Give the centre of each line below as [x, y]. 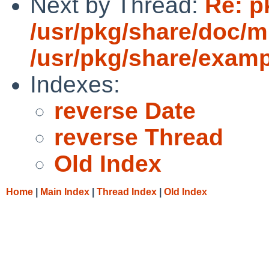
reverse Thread [139, 137]
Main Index [65, 192]
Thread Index [127, 192]
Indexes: [75, 84]
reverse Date [125, 110]
